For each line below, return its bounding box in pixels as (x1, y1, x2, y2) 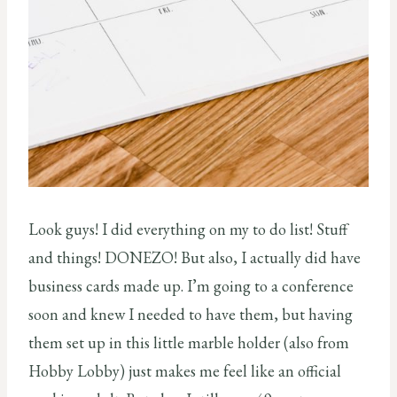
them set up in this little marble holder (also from (28, 331, 349, 353)
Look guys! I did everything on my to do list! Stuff (28, 218, 347, 239)
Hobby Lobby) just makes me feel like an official (28, 360, 341, 381)
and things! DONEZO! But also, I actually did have (28, 246, 361, 268)
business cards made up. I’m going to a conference (28, 275, 354, 296)
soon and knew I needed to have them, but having (28, 303, 353, 324)
